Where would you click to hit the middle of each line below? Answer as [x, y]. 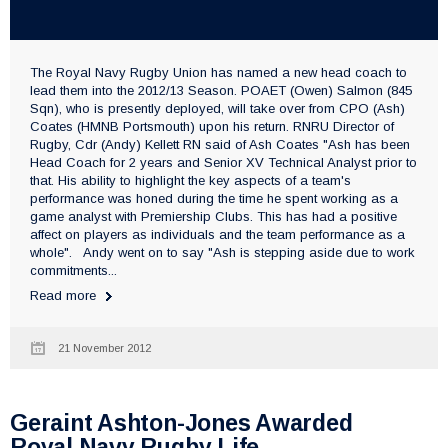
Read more [63, 295]
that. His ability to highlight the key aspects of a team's [190, 180]
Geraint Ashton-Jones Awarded [181, 422]
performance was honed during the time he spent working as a [214, 198]
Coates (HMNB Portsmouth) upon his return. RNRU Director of [212, 126]
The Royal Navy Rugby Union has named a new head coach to [218, 72]
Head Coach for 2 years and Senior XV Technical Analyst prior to [223, 162]
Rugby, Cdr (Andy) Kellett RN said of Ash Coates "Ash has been [220, 144]
